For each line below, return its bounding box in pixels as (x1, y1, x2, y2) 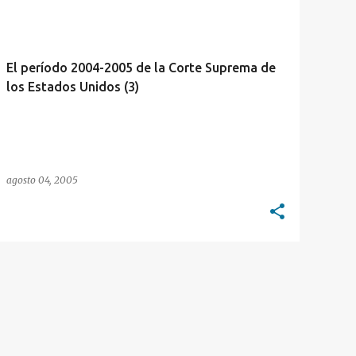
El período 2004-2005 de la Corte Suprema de (6, 60, 276, 75)
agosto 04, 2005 (6, 174, 78, 186)
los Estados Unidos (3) (6, 79, 139, 94)
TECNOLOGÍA (13, 12, 68, 21)
